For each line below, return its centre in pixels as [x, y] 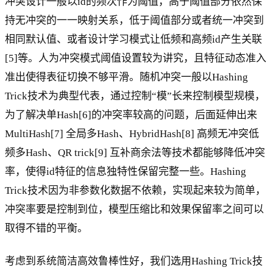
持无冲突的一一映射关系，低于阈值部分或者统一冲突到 [134, 20]
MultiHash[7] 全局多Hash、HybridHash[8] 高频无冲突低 [132, 133]
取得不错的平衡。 [46, 228]
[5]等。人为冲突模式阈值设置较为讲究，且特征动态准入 [136, 58]
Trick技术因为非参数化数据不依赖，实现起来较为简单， [135, 190]
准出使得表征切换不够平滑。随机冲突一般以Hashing [126, 77]
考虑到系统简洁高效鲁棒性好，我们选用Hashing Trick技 [134, 261]
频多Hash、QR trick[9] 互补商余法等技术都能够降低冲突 [135, 152]
